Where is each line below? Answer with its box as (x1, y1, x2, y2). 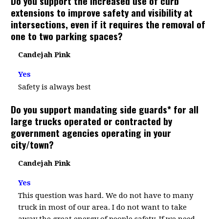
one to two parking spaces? (11, 29, 123, 43)
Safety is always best (18, 83, 91, 91)
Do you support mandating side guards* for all (11, 102, 199, 116)
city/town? (11, 137, 54, 151)
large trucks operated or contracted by (11, 114, 173, 128)
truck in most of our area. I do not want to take (18, 203, 187, 212)
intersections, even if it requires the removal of (11, 17, 206, 31)
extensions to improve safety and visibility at (11, 5, 193, 19)
